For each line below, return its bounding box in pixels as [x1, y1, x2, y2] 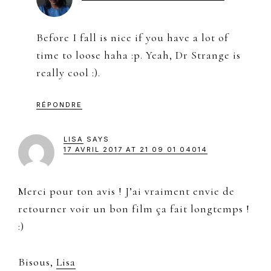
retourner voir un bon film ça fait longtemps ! [18, 201, 250, 215]
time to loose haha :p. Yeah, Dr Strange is [36, 48, 241, 62]
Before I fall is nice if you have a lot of [36, 30, 229, 44]
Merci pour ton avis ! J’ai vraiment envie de [18, 184, 235, 198]
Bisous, [18, 255, 56, 269]
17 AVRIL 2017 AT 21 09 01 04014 [64, 145, 207, 154]
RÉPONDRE [36, 100, 82, 109]
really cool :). [36, 65, 100, 79]
